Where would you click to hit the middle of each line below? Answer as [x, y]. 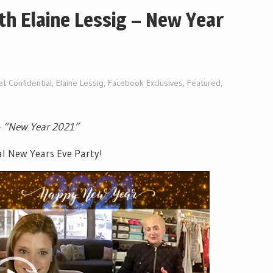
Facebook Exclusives [145, 83]
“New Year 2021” [41, 126]
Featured [204, 83]
